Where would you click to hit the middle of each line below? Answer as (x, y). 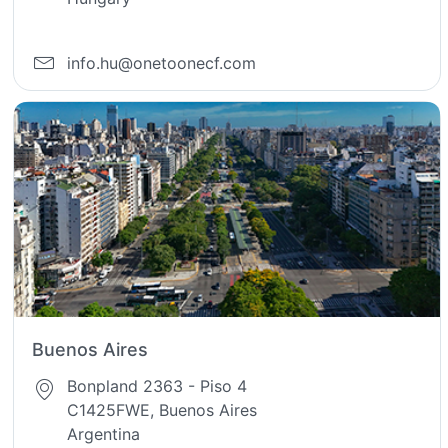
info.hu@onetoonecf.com (162, 62)
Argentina (104, 434)
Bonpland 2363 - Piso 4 (157, 386)
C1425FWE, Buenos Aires (162, 410)
